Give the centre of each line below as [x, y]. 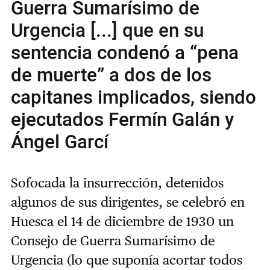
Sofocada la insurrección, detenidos [117, 182]
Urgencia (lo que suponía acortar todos [126, 259]
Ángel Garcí [59, 143]
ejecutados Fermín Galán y [122, 120]
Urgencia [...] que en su [107, 31]
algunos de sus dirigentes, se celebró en [127, 202]
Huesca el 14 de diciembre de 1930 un [122, 221]
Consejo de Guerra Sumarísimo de [112, 240]
